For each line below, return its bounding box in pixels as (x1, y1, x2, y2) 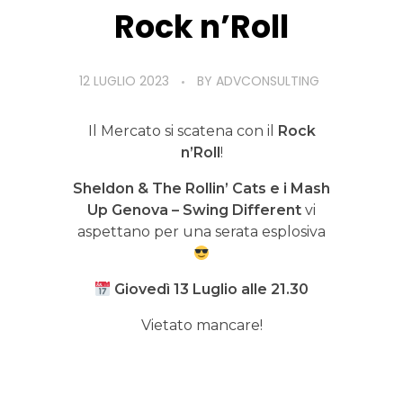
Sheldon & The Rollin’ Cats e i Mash (73, 180, 330, 198)
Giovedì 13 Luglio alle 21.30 (111, 281, 309, 299)
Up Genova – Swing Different (87, 201, 305, 219)
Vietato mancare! (140, 317, 263, 335)
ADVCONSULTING (216, 72, 319, 91)
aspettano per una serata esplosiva (77, 223, 326, 241)
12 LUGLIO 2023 (79, 72, 169, 91)
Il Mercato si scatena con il (87, 122, 278, 140)
